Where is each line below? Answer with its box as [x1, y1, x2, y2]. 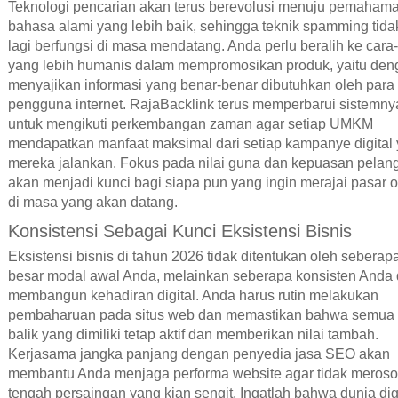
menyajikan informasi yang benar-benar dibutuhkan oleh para [7, 77, 394, 93]
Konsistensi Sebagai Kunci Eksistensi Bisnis [7, 221, 352, 242]
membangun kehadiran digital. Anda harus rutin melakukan [7, 288, 378, 304]
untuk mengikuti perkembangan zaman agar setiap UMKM [7, 116, 373, 132]
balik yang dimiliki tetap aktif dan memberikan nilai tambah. [7, 327, 378, 343]
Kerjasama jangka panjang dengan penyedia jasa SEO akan [7, 346, 390, 362]
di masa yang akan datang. [7, 195, 178, 211]
